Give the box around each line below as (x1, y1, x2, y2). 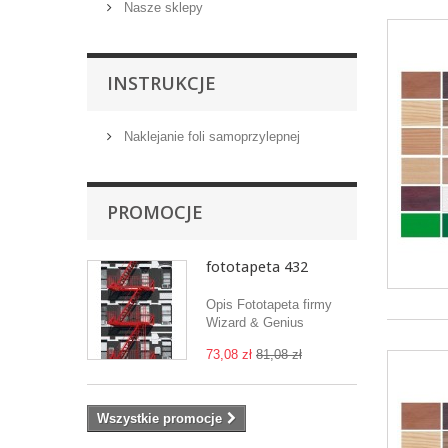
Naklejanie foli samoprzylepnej (120, 129, 300, 145)
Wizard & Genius (206, 315, 304, 331)
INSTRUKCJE (107, 71, 216, 96)
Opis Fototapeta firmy (206, 297, 332, 313)
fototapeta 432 (206, 258, 308, 277)
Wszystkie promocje (97, 411, 222, 427)
